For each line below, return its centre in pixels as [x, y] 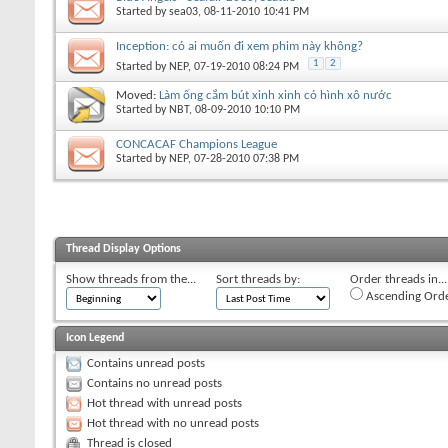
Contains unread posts [146, 363]
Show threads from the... [131, 279]
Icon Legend [95, 337]
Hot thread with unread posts [164, 403]
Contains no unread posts [154, 383]
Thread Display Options [123, 248]
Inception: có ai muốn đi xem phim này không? [239, 46]
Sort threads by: [258, 279]
